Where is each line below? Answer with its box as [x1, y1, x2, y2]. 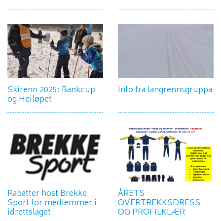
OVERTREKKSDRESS [118, 196, 200, 211]
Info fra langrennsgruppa [118, 83, 212, 97]
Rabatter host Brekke [7, 187, 87, 201]
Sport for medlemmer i [7, 196, 97, 211]
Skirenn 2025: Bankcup [7, 83, 95, 97]
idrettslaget [7, 206, 51, 220]
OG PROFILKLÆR [118, 206, 185, 220]
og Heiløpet [7, 93, 52, 107]
